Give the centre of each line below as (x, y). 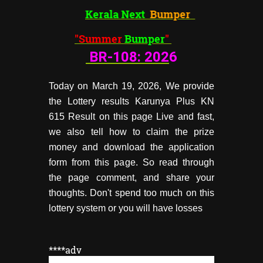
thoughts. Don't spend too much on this (131, 193)
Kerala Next (111, 14)
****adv (65, 249)
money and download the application (131, 147)
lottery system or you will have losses (126, 208)
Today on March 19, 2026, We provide (131, 86)
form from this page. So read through (131, 162)
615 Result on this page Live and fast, (131, 116)
